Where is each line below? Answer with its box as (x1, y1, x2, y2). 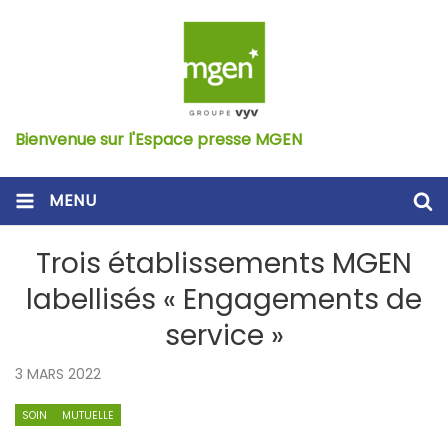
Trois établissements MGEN (36, 243, 412, 283)
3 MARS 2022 (15, 363, 101, 384)
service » (164, 315, 284, 355)
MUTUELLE (61, 407, 114, 423)
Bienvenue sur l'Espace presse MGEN (15, 128, 302, 151)
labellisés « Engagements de (26, 279, 422, 319)
